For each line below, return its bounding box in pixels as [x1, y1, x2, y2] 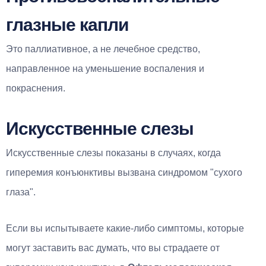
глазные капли [6, 14, 128, 34]
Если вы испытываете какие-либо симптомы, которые [6, 223, 244, 233]
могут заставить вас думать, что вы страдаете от [6, 242, 220, 253]
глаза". [6, 186, 36, 197]
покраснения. [6, 83, 65, 93]
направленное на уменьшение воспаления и [6, 63, 204, 74]
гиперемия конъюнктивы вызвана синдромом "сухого [6, 167, 242, 178]
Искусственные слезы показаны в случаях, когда [6, 147, 221, 158]
